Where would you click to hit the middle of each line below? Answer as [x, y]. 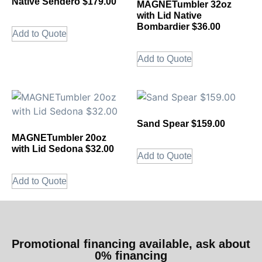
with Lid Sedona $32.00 [63, 149]
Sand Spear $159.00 [181, 124]
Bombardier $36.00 [179, 27]
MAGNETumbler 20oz [59, 138]
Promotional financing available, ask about [131, 244]
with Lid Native [169, 16]
